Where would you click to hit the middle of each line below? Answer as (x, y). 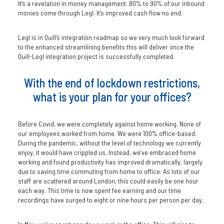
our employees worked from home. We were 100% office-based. (107, 133)
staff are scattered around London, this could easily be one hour (108, 181)
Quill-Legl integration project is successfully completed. (96, 56)
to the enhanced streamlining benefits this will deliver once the (106, 47)
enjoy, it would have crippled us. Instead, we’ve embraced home (107, 152)
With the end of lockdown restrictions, (112, 83)
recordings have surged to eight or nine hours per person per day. (110, 200)
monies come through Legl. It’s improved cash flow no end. (100, 13)
